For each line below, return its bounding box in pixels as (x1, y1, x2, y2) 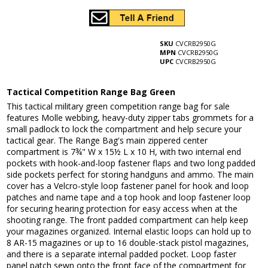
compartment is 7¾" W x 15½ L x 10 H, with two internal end (7, 146, 242, 158)
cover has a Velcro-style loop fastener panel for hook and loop (7, 180, 249, 192)
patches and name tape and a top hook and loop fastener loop (7, 191, 251, 203)
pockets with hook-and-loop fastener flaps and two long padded (7, 157, 256, 169)
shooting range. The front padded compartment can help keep (7, 214, 249, 226)
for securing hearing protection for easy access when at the (7, 203, 238, 215)
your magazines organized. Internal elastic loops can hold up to (7, 226, 252, 237)
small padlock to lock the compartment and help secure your (7, 123, 242, 135)
